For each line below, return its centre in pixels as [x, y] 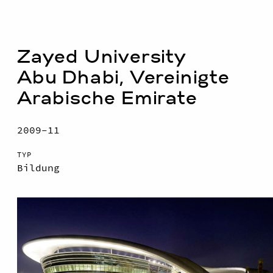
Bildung [38, 168]
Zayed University [102, 58]
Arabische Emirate [107, 99]
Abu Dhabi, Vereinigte [123, 78]
